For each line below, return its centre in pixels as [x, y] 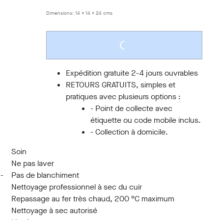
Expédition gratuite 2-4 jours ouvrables [132, 73]
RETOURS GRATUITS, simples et [121, 85]
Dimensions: [61, 13]
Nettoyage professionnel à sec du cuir [76, 187]
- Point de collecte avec [132, 108]
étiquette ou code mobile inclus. [146, 120]
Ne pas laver [32, 163]
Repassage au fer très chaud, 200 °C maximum [93, 199]
